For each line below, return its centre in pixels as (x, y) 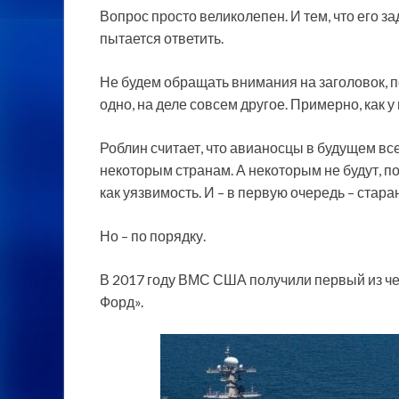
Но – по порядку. (153, 235)
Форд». (122, 301)
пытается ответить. (162, 37)
